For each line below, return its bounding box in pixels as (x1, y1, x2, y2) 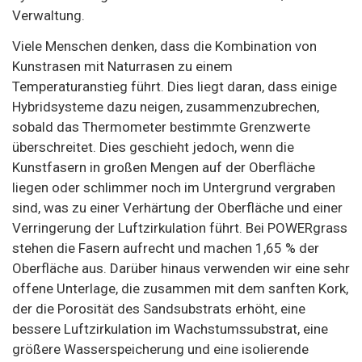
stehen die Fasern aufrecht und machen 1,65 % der (12, 239, 319, 256)
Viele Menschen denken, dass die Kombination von (12, 37, 317, 54)
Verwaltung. (12, 6, 85, 23)
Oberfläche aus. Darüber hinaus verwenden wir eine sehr (12, 259, 350, 276)
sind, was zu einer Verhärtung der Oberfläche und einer (12, 199, 343, 216)
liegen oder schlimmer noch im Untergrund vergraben (12, 179, 335, 196)
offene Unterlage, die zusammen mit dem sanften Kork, (12, 280, 348, 297)
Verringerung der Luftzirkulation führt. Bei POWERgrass (12, 219, 347, 236)
